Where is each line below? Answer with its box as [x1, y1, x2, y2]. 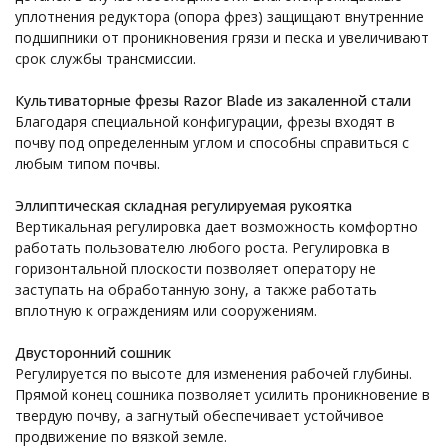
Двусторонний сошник [15, 343, 171, 362]
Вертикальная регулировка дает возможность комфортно [15, 217, 418, 236]
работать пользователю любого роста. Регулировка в [15, 238, 390, 257]
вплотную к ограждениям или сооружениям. [15, 301, 317, 320]
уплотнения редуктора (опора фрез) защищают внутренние [15, 7, 424, 26]
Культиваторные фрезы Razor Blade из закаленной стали [15, 91, 411, 110]
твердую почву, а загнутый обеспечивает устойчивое [15, 406, 384, 425]
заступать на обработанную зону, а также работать [15, 280, 377, 299]
